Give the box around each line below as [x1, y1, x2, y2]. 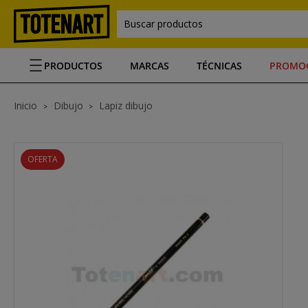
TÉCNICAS [197, 58, 242, 72]
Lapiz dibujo [99, 99, 153, 112]
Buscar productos [124, 17, 203, 30]
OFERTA [27, 153, 58, 165]
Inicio [14, 99, 40, 112]
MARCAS [130, 58, 169, 72]
